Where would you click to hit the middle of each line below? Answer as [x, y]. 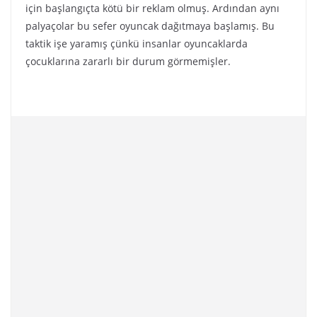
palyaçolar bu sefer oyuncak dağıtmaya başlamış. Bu [150, 26]
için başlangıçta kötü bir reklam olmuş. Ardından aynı [152, 8]
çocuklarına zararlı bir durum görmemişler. [129, 61]
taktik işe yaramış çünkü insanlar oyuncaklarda [137, 44]
